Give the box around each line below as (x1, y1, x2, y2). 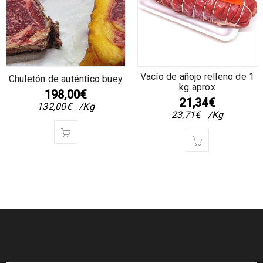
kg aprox (179, 81, 215, 93)
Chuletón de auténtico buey (8, 73, 123, 85)
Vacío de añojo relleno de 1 (140, 70, 255, 82)
